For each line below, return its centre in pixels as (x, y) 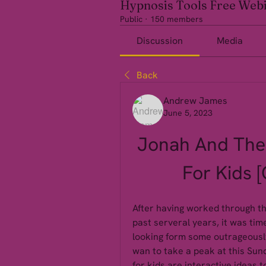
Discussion (160, 41)
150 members (177, 19)
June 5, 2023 (188, 113)
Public (131, 19)
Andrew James (195, 101)
